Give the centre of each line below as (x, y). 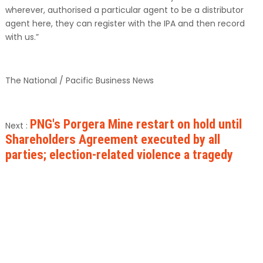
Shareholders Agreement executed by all (112, 139)
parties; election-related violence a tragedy (119, 154)
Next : (17, 125)
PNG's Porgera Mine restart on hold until (136, 124)
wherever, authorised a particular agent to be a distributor (124, 10)
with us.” (22, 37)
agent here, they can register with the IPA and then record (125, 23)
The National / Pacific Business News (79, 80)
